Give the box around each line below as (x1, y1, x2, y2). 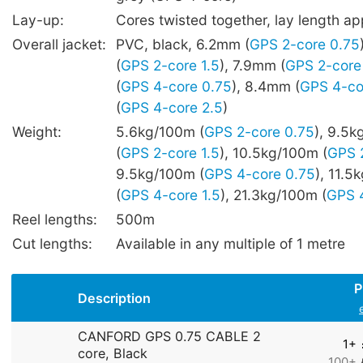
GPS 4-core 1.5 (121, 186, 220, 203)
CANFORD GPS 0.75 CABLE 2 (78, 328, 261, 345)
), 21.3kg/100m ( (220, 186, 327, 203)
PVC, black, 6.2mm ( (116, 35, 250, 53)
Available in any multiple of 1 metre (116, 234, 345, 252)
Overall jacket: (12, 35, 106, 53)
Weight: (12, 122, 62, 140)
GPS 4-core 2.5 (121, 98, 223, 116)
